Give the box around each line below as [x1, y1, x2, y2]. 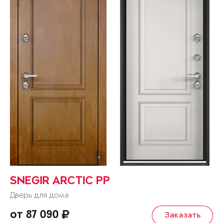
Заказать [164, 211, 201, 220]
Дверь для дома [10, 191, 69, 200]
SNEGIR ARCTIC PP [10, 175, 110, 188]
